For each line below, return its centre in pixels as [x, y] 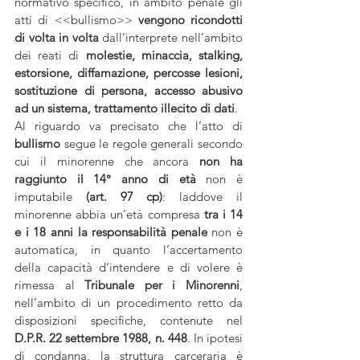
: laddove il [203, 196]
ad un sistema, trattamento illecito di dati [125, 108]
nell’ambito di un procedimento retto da [129, 303]
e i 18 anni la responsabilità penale [111, 232]
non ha [216, 161]
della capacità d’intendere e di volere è [129, 267]
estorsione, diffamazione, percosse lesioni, [129, 73]
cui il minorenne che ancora [102, 161]
